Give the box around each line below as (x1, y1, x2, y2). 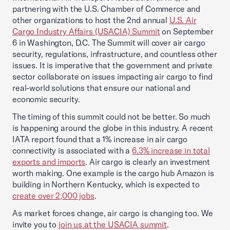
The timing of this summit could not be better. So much (12, 111, 210, 122)
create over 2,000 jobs (12, 190, 94, 201)
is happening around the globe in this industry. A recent (12, 123, 213, 133)
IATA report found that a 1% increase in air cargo (12, 134, 187, 145)
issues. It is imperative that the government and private (12, 60, 213, 71)
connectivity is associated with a (12, 145, 132, 156)
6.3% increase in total (132, 145, 210, 156)
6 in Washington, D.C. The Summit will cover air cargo (12, 37, 205, 48)
